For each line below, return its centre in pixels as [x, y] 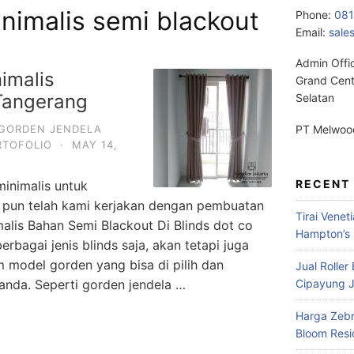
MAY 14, [95, 144]
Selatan [315, 98]
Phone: [315, 14]
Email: [312, 32]
